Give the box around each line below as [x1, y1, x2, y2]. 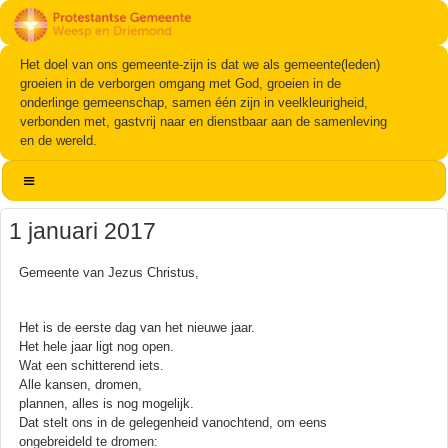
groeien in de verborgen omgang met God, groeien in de [20, 75, 341, 91]
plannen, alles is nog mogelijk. [19, 395, 194, 411]
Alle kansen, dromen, [19, 376, 142, 392]
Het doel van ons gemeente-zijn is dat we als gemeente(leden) [20, 56, 380, 72]
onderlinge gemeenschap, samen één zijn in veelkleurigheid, [20, 94, 368, 110]
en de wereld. [20, 132, 97, 148]
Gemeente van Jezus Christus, [19, 264, 199, 280]
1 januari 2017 [9, 217, 156, 244]
